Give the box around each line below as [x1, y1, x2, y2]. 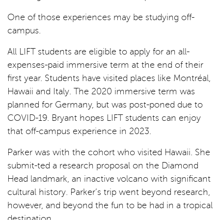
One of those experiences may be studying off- [7, 12, 194, 22]
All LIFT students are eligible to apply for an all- [7, 46, 190, 56]
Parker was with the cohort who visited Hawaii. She [7, 147, 210, 157]
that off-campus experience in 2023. [7, 126, 151, 136]
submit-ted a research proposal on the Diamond [7, 160, 198, 170]
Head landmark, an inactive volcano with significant [7, 173, 211, 184]
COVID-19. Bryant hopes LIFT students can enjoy [7, 112, 201, 123]
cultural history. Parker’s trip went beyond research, [7, 187, 210, 197]
